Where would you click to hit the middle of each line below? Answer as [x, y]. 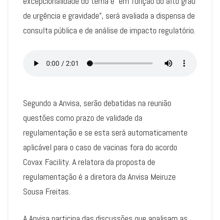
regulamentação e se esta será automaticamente [105, 133]
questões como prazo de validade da [83, 118]
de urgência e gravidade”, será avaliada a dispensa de [109, 16]
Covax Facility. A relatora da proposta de [89, 162]
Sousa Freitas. [47, 192]
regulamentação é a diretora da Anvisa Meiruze [99, 177]
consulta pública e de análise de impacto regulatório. [109, 30]
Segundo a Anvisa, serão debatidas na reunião [97, 103]
